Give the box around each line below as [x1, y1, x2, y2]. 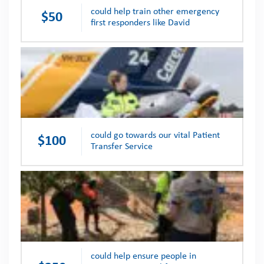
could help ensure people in [91, 252, 196, 261]
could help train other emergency [91, 7, 219, 16]
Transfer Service [91, 142, 153, 151]
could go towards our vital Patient [91, 131, 220, 140]
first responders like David [91, 18, 190, 28]
